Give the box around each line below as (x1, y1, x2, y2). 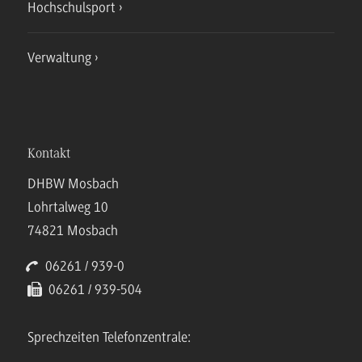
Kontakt (27, 147, 70, 162)
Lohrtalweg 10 (27, 198, 108, 215)
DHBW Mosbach (27, 175, 119, 192)
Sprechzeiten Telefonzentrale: (27, 328, 191, 345)
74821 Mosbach (27, 221, 118, 238)
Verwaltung (27, 49, 91, 66)
